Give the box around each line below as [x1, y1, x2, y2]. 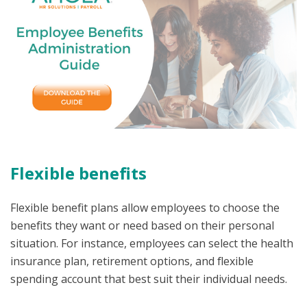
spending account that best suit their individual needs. [10, 271, 287, 287]
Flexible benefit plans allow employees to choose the [10, 200, 280, 216]
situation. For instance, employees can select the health [10, 236, 293, 251]
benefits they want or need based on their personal [10, 218, 274, 234]
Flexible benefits [10, 161, 147, 184]
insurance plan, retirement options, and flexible [10, 254, 254, 269]
